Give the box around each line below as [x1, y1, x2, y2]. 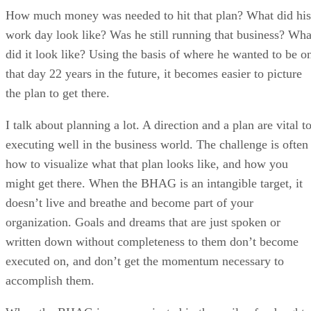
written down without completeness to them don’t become [6, 234, 299, 249]
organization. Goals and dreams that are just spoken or [6, 215, 280, 229]
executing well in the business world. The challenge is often [6, 137, 308, 151]
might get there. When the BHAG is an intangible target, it [6, 176, 303, 190]
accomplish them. [6, 273, 94, 287]
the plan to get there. [6, 85, 110, 100]
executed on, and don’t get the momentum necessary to [6, 253, 284, 268]
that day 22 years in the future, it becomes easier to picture [6, 66, 302, 81]
